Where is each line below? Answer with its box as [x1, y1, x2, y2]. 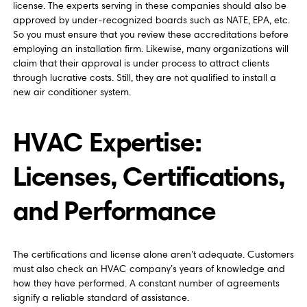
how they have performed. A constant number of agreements [12, 278, 280, 290]
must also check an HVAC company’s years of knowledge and [12, 263, 285, 275]
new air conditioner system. [12, 86, 131, 99]
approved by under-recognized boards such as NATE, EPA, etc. [12, 14, 290, 27]
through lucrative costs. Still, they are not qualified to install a [12, 72, 276, 84]
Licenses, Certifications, [12, 159, 285, 193]
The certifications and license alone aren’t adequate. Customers [12, 249, 294, 261]
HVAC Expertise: [12, 125, 201, 159]
